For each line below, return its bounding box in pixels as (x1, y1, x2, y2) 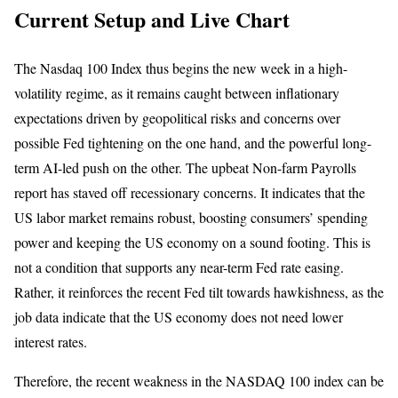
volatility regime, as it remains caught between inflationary (14, 83, 339, 102)
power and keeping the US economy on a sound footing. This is (14, 232, 370, 251)
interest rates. (14, 331, 92, 351)
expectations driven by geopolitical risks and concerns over (14, 107, 340, 127)
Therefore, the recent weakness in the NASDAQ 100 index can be (14, 370, 384, 390)
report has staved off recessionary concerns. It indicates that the (14, 182, 365, 202)
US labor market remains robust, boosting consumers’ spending (14, 207, 368, 227)
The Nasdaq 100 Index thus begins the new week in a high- (14, 58, 347, 77)
